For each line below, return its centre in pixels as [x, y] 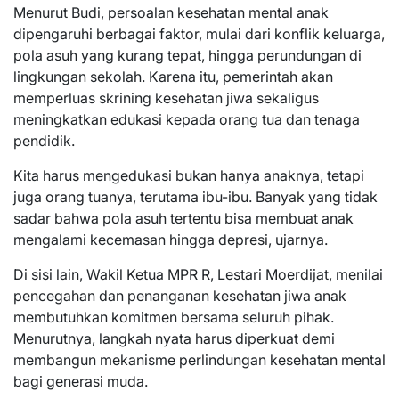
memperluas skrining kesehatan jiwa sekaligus [166, 98]
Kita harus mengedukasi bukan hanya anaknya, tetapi [189, 175]
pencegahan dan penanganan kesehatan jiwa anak [180, 295]
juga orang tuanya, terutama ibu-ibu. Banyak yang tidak [195, 196]
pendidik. [44, 140]
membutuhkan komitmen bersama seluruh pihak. [174, 317]
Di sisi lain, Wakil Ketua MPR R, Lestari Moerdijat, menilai [198, 274]
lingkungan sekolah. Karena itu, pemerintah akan [173, 76]
